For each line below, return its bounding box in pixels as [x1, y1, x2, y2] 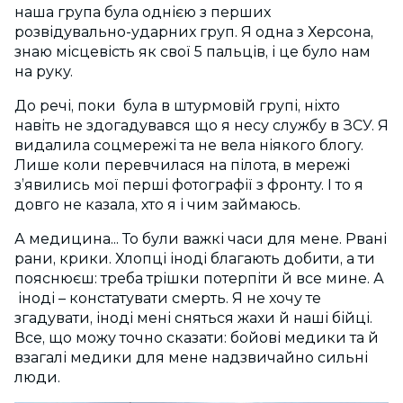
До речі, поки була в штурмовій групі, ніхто [14, 97, 340, 115]
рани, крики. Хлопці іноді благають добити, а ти [14, 250, 375, 268]
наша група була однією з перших [14, 4, 271, 22]
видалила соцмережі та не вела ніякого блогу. [14, 137, 363, 155]
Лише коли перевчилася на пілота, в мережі [14, 157, 350, 175]
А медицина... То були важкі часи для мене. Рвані [14, 230, 387, 248]
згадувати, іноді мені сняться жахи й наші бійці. [14, 309, 372, 327]
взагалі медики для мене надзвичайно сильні [14, 349, 368, 367]
